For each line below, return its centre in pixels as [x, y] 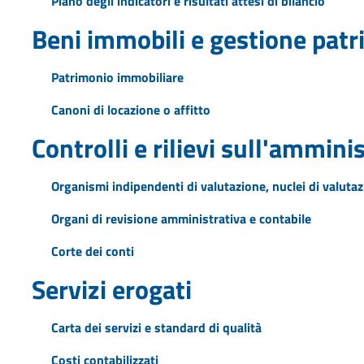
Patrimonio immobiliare [117, 77]
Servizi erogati [111, 289]
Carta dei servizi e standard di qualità [156, 327]
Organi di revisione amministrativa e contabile [181, 218]
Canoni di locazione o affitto [130, 109]
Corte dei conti [92, 251]
